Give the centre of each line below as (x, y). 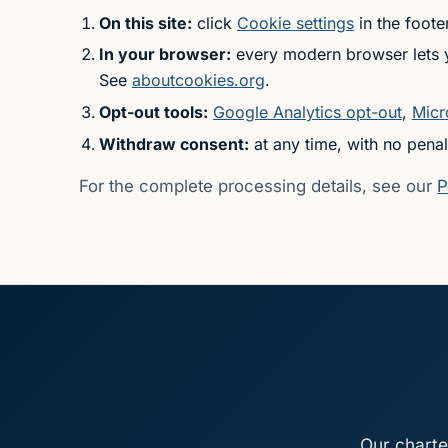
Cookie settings (295, 22)
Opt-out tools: (153, 111)
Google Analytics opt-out (307, 111)
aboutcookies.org (198, 80)
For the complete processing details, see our (257, 185)
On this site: (145, 22)
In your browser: (164, 54)
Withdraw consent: (173, 143)
